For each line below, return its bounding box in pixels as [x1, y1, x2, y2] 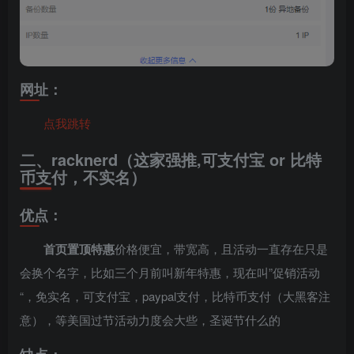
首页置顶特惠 [43, 239, 115, 258]
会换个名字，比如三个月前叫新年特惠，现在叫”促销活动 [20, 263, 320, 281]
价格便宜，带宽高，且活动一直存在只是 [115, 239, 328, 257]
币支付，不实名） [20, 164, 146, 188]
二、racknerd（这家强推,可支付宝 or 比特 [20, 147, 322, 171]
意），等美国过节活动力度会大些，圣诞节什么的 [20, 311, 281, 328]
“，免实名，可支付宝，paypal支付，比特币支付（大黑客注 [20, 287, 330, 304]
